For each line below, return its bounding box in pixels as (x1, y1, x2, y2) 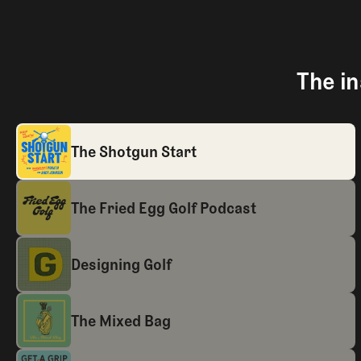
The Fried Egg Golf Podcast (71, 197, 257, 218)
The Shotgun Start (71, 141, 197, 161)
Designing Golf (71, 254, 172, 274)
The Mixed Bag (71, 310, 172, 330)
